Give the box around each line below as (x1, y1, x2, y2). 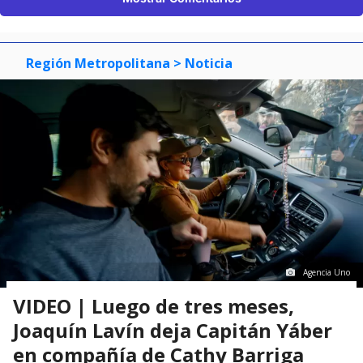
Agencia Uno (303, 266, 350, 278)
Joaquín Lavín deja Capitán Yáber (13, 316, 332, 344)
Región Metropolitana (26, 53, 170, 72)
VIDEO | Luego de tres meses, (13, 292, 294, 319)
